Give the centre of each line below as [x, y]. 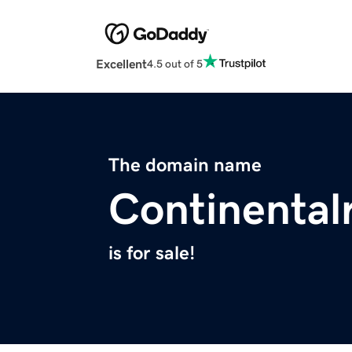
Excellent [121, 64]
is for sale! [152, 253]
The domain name [185, 165]
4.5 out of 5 [175, 63]
